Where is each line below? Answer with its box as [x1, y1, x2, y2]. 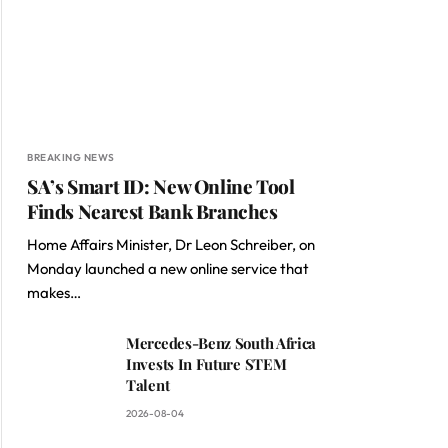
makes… [27, 283, 81, 303]
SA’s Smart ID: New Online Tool [27, 173, 295, 200]
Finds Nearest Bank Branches [27, 198, 278, 225]
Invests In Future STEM [126, 354, 287, 375]
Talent [126, 375, 170, 396]
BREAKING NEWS [27, 151, 115, 165]
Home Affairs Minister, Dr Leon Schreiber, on [27, 235, 315, 255]
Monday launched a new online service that [27, 259, 309, 279]
